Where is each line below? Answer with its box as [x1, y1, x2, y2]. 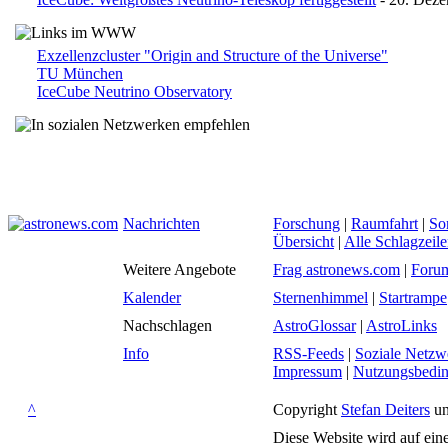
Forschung [273, 215, 340, 232]
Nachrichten [123, 215, 200, 232]
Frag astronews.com [273, 261, 400, 278]
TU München [37, 65, 123, 82]
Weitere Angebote [123, 261, 236, 278]
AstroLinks [366, 317, 437, 334]
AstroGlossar [273, 317, 356, 334]
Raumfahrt [351, 215, 418, 232]
